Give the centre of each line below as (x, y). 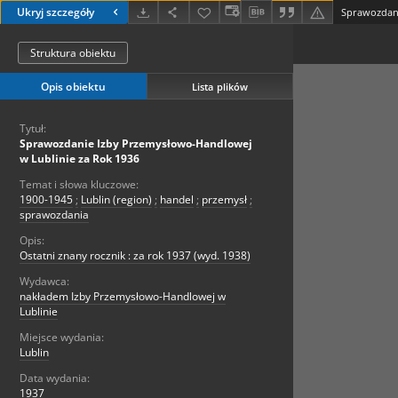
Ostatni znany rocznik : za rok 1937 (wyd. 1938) (135, 256)
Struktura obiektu (73, 53)
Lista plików (220, 86)
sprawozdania (54, 215)
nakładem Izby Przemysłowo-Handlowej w (123, 297)
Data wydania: (55, 378)
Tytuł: (33, 129)
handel (177, 200)
